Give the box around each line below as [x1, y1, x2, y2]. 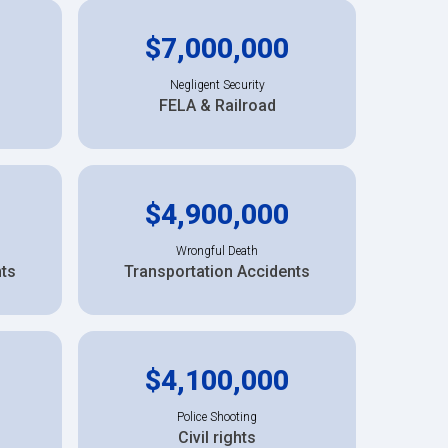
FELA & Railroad [158, 95, 276, 115]
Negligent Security [169, 77, 265, 92]
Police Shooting [177, 409, 257, 424]
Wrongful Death [176, 243, 258, 258]
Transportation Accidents [124, 261, 310, 281]
